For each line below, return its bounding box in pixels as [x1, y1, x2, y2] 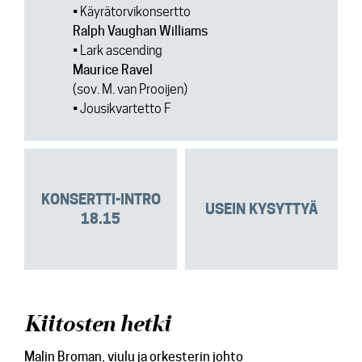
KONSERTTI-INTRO [40, 191, 161, 208]
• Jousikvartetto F [73, 101, 170, 116]
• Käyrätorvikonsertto [73, 4, 191, 19]
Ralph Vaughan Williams [73, 23, 208, 39]
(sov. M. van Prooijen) [73, 82, 187, 97]
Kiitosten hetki [24, 310, 170, 339]
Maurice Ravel [73, 62, 153, 78]
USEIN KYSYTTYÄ [204, 200, 318, 217]
